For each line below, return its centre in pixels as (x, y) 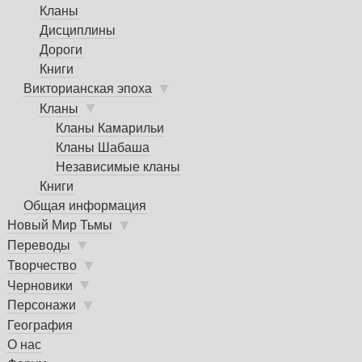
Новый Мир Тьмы (60, 225)
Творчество (42, 265)
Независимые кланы (118, 167)
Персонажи (42, 305)
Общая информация (85, 206)
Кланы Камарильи (110, 128)
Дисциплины (78, 30)
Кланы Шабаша (103, 148)
